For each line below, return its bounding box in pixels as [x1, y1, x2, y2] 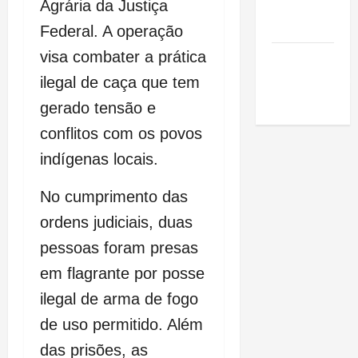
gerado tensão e [40, 99, 156, 117]
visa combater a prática [40, 48, 206, 66]
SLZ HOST [271, 50, 334, 68]
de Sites [271, 89, 319, 108]
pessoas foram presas [40, 239, 198, 257]
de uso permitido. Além [40, 316, 203, 334]
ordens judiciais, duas [40, 213, 193, 232]
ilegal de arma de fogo [40, 290, 198, 308]
